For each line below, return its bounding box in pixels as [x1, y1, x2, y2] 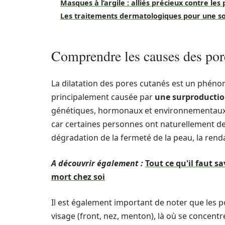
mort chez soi [51, 171, 105, 182]
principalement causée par [51, 91, 155, 102]
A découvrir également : [51, 158, 143, 169]
